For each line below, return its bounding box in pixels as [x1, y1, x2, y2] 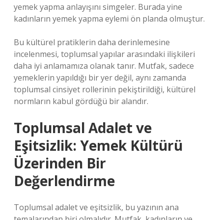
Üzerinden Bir [14, 154, 106, 172]
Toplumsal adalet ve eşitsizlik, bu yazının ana [14, 202, 179, 213]
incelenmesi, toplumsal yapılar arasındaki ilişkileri [14, 49, 195, 59]
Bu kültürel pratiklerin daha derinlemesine [14, 37, 170, 48]
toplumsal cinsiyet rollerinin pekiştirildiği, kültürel [14, 84, 195, 95]
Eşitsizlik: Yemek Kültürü [14, 136, 183, 155]
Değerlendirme [14, 171, 115, 190]
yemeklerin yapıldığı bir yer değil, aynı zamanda [14, 72, 186, 83]
